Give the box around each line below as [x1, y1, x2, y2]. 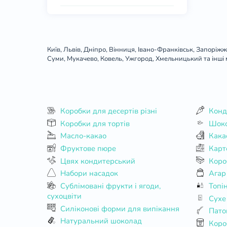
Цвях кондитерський [60, 156, 135, 166]
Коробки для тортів [60, 118, 130, 129]
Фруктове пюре [60, 143, 116, 154]
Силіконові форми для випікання [60, 203, 179, 214]
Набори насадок [60, 168, 118, 179]
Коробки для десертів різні [60, 105, 157, 116]
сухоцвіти [47, 191, 82, 201]
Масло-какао [60, 131, 106, 141]
